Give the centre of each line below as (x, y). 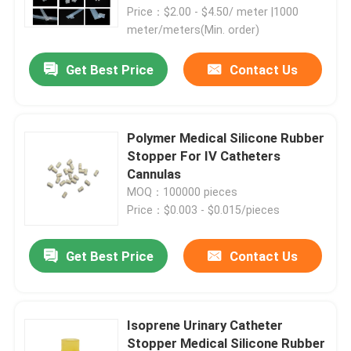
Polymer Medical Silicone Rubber (226, 138)
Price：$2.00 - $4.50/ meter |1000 (213, 12)
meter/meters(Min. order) (194, 30)
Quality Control (72, 94)
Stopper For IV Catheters (204, 156)
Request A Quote (78, 194)
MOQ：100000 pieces (183, 192)
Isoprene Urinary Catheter (205, 325)
